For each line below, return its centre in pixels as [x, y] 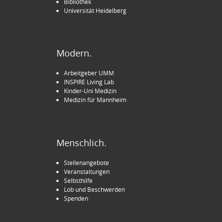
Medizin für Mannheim [95, 100]
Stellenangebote [86, 162]
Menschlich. [82, 143]
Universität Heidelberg [95, 10]
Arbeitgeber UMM [89, 73]
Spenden [76, 198]
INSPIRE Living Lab [89, 82]
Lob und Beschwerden [94, 189]
